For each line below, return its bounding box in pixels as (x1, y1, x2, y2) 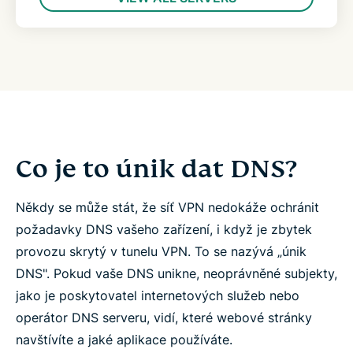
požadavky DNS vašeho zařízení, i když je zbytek (16, 221, 312, 237)
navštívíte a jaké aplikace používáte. (16, 332, 232, 347)
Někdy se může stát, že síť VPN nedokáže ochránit (16, 199, 319, 215)
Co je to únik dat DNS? (16, 153, 296, 184)
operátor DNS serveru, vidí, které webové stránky (16, 310, 312, 325)
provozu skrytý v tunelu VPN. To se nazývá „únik (16, 243, 307, 259)
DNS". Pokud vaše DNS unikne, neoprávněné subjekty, (16, 266, 337, 281)
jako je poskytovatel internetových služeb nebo (16, 288, 299, 303)
